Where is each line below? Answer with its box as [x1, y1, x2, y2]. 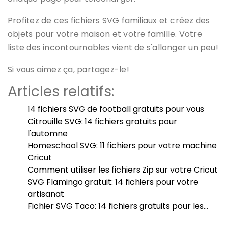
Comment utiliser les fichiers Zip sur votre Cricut [28, 163, 218, 176]
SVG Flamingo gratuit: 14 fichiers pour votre [28, 176, 198, 188]
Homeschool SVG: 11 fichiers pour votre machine [28, 139, 217, 151]
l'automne [28, 127, 68, 139]
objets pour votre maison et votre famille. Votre [8, 28, 202, 40]
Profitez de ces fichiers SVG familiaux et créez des [8, 14, 210, 26]
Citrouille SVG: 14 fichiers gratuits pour [28, 115, 177, 127]
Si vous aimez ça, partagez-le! [8, 63, 129, 75]
